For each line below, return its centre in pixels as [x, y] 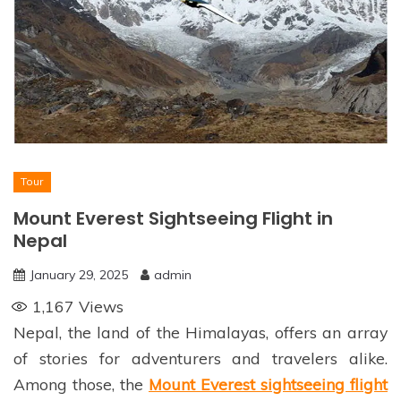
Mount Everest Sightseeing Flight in [173, 219]
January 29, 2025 [79, 275]
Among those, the [81, 384]
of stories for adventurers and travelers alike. [200, 358]
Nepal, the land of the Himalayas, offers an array [200, 333]
